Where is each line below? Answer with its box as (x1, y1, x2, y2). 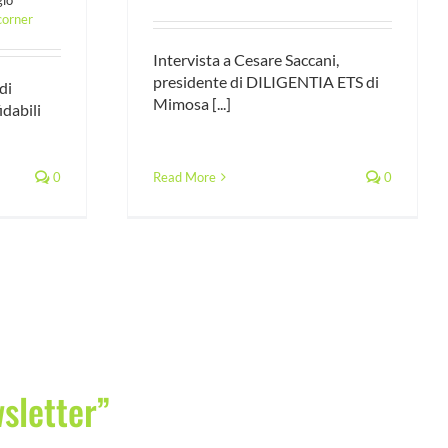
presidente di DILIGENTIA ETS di (152, 71, 379, 91)
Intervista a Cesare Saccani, (152, 49, 339, 69)
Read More (152, 169, 216, 185)
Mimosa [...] (152, 93, 231, 113)
